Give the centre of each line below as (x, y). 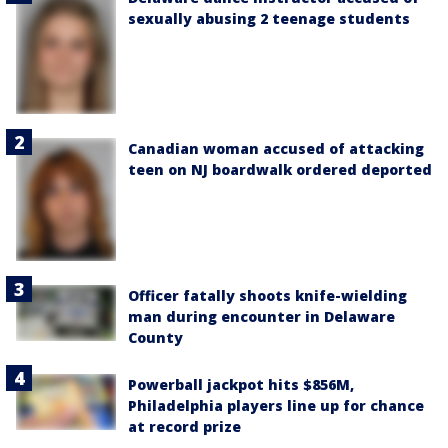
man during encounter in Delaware (261, 317)
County (155, 338)
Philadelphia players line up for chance (276, 406)
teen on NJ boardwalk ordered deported (280, 170)
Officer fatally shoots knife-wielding (267, 296)
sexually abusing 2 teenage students (269, 18)
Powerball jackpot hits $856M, (241, 385)
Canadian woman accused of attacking (276, 149)
